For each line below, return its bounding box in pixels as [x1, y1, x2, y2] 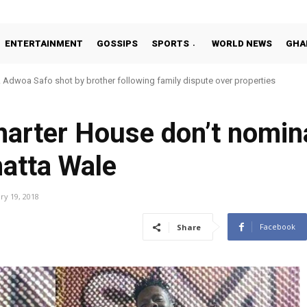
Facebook [260, 221, 295, 232]
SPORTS [151, 38, 189, 49]
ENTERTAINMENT [5, 38, 83, 49]
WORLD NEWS [212, 38, 272, 49]
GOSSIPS [97, 38, 138, 49]
